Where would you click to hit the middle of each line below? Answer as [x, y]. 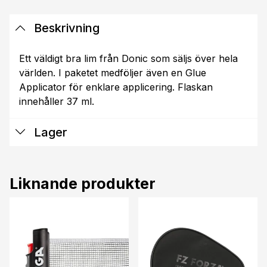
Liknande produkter [83, 183]
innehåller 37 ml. [57, 101]
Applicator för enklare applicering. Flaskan [116, 87]
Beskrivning [65, 28]
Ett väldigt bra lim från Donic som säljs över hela [128, 58]
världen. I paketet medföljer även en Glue [113, 72]
